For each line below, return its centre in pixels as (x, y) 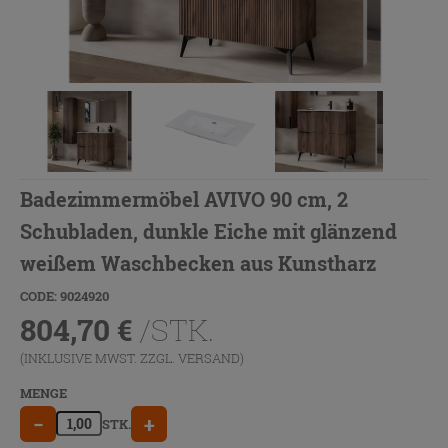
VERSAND (209, 357)
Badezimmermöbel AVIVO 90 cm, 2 (184, 198)
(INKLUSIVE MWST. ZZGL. (99, 357)
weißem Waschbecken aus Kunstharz (198, 262)
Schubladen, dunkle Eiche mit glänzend (208, 230)
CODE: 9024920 (64, 295)
